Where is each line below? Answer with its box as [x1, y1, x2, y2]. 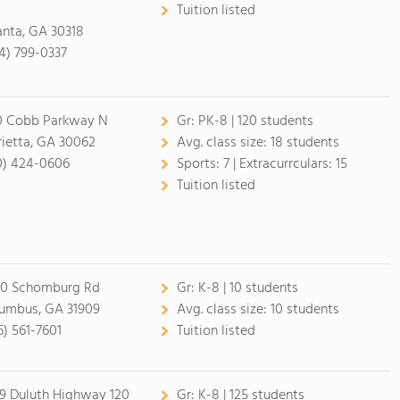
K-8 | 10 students [197, 277, 298, 300]
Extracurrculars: [238, 153, 336, 176]
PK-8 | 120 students [197, 110, 313, 133]
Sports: [176, 153, 223, 176]
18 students [270, 131, 339, 154]
